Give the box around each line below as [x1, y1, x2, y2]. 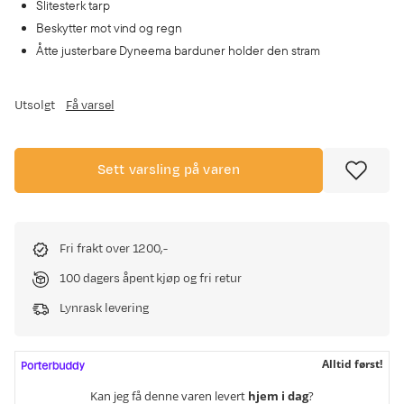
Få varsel [65, 97, 115, 114]
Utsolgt [14, 97, 55, 114]
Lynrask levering [60, 300, 149, 317]
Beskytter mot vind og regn [36, 20, 183, 36]
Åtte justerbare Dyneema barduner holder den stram [36, 42, 321, 59]
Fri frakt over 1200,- [60, 241, 169, 257]
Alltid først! [322, 356, 382, 372]
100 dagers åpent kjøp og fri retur [60, 271, 242, 287]
